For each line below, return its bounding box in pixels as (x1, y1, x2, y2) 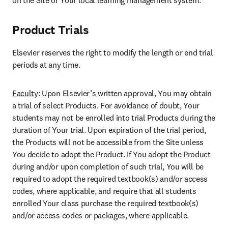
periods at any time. (12, 60, 80, 70)
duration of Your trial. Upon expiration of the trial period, (12, 125, 206, 135)
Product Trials (12, 22, 89, 38)
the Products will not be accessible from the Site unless (12, 137, 204, 147)
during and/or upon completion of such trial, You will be (12, 161, 204, 172)
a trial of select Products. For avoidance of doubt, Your (12, 100, 200, 110)
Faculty (12, 88, 38, 98)
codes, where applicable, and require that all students (12, 186, 196, 196)
